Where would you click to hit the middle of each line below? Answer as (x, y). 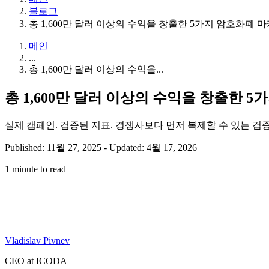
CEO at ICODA (36, 261)
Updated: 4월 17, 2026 (153, 147)
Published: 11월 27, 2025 (54, 147)
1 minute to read (35, 169)
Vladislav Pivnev (37, 240)
